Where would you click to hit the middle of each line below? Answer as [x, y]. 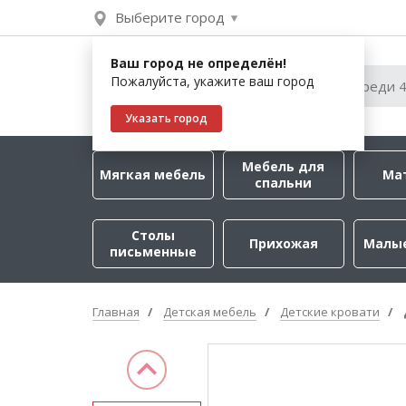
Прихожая [283, 243]
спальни [284, 183]
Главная [116, 312]
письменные [153, 251]
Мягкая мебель [153, 174]
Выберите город [170, 17]
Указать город [166, 118]
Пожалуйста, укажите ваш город [212, 81]
